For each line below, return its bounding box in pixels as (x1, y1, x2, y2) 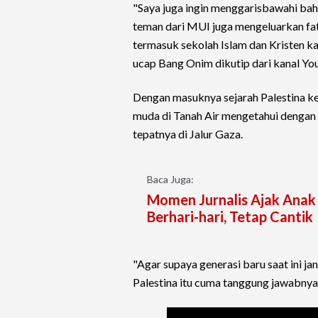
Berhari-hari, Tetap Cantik (147, 208, 313, 226)
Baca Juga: (147, 173, 194, 186)
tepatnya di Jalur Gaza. (133, 127, 243, 141)
